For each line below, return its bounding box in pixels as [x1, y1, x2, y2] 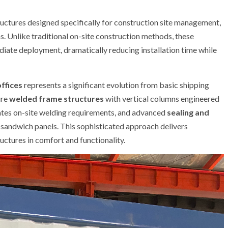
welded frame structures [9, 94, 104, 103]
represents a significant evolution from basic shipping [22, 80, 209, 90]
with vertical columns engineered [104, 94, 219, 103]
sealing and [167, 107, 209, 117]
